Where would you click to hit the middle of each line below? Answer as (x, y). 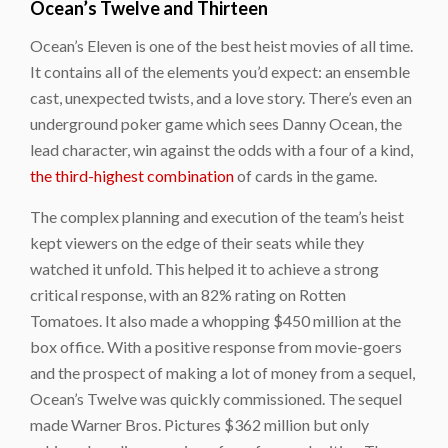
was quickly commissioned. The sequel (269, 398)
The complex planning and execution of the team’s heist (217, 216)
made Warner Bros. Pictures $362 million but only (199, 424)
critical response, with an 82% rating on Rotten (188, 294)
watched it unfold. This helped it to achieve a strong (204, 268)
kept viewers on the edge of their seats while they (197, 242)
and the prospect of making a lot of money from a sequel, (222, 372)
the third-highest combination (132, 175)
